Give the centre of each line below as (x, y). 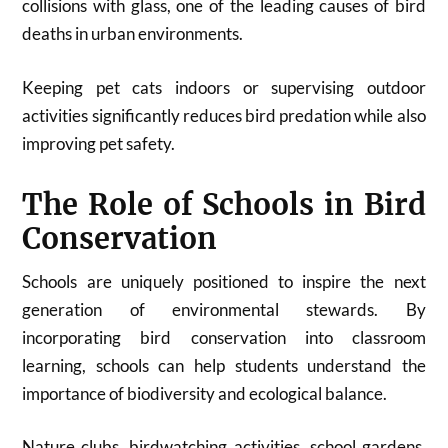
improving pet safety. (99, 143)
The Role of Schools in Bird (224, 204)
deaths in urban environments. (133, 33)
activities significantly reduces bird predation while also (224, 115)
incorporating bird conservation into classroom (224, 337)
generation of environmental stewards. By (224, 309)
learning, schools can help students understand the (224, 365)
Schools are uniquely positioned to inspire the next (224, 281)
